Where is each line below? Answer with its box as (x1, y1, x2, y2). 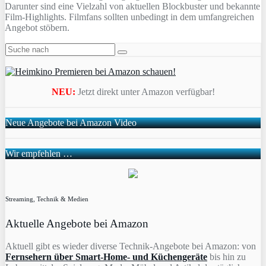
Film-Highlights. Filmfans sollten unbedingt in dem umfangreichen (5, 11, 254, 22)
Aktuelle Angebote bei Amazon (5, 217, 148, 230)
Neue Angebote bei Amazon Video (5, 117, 137, 128)
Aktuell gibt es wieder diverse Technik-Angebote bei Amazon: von (5, 241, 256, 252)
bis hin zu (207, 252, 246, 262)
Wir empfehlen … (5, 148, 72, 159)
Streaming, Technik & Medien (5, 195, 88, 202)
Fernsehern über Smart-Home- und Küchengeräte (5, 252, 207, 262)
